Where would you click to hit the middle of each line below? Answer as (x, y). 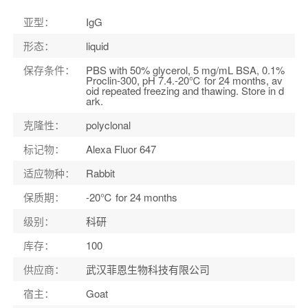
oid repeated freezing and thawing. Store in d (185, 90)
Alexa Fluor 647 (121, 148)
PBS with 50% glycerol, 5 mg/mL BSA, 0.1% (185, 69)
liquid (97, 45)
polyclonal (108, 124)
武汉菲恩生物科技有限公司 (147, 269)
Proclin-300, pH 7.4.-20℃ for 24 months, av (184, 80)
